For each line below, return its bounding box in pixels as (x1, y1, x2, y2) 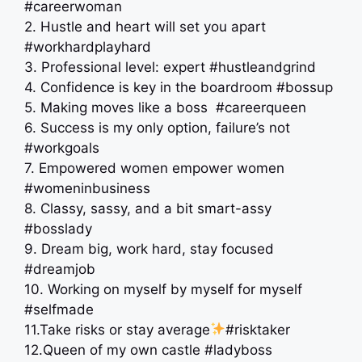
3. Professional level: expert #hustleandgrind (24, 58, 316, 75)
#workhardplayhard (24, 38, 151, 55)
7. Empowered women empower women (24, 159, 284, 176)
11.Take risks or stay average (24, 321, 210, 338)
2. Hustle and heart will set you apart (24, 18, 266, 35)
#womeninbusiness (24, 179, 150, 196)
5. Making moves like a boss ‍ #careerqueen (24, 99, 306, 116)
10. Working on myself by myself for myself (24, 280, 302, 297)
